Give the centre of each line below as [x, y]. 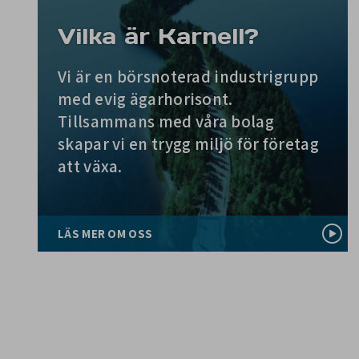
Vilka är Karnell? [158, 36]
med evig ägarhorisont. [145, 99]
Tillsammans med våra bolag [166, 121]
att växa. [90, 166]
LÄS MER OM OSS [105, 234]
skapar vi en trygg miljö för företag [188, 144]
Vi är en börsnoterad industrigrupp [188, 77]
